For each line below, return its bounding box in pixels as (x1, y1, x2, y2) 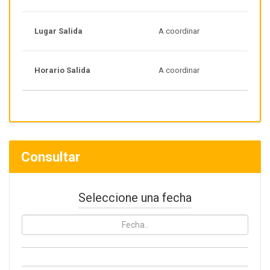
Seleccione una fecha (78, 190, 192, 206)
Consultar (21, 149, 80, 165)
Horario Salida (34, 66, 90, 75)
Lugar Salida (34, 27, 83, 36)
